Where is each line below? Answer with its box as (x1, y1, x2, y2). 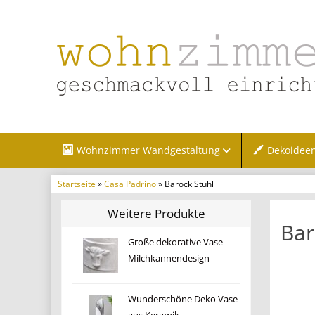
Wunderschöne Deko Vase (128, 293, 238, 305)
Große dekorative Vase (128, 236, 224, 248)
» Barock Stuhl (156, 178, 214, 189)
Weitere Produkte (107, 205, 205, 221)
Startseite (58, 178, 96, 189)
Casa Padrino (104, 178, 156, 189)
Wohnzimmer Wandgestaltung (77, 143, 221, 157)
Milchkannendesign (128, 252, 210, 264)
